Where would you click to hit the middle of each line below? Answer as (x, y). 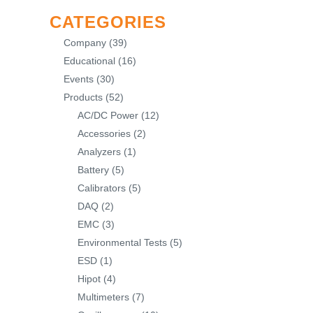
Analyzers (99, 152)
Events (79, 79)
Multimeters (103, 297)
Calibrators (102, 188)
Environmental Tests (122, 242)
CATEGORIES (108, 22)
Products (83, 97)
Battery (93, 170)
